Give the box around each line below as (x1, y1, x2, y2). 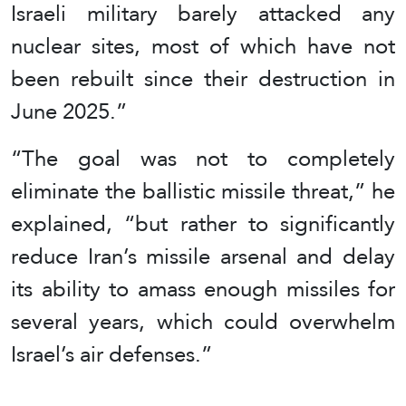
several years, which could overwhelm (11, 300, 395, 342)
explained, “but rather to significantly (11, 202, 395, 244)
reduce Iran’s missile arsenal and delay (11, 235, 395, 276)
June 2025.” (11, 90, 127, 131)
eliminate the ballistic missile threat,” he (11, 169, 395, 211)
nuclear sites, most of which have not (11, 24, 395, 66)
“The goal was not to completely (11, 137, 395, 179)
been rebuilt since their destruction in (11, 57, 395, 99)
